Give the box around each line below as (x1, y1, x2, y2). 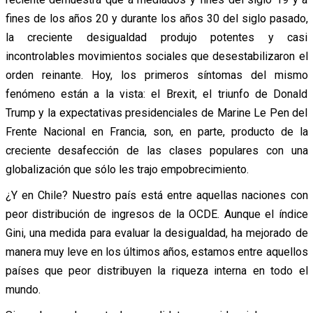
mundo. (5, 282, 41, 296)
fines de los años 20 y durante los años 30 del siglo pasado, (5, 11, 308, 25)
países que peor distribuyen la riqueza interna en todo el (5, 263, 308, 277)
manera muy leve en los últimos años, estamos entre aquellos (5, 245, 308, 259)
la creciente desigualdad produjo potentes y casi (5, 30, 308, 44)
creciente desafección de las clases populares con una (5, 143, 308, 157)
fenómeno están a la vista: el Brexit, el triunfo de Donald (5, 87, 308, 101)
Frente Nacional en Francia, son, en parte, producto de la (5, 124, 308, 138)
